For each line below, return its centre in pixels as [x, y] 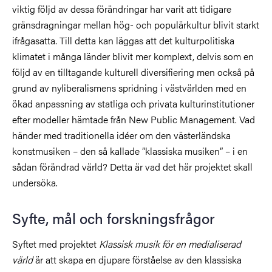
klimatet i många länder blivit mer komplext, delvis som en [133, 56]
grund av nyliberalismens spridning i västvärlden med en [129, 88]
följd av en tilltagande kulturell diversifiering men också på [133, 72]
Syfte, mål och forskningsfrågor [114, 218]
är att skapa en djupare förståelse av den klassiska [137, 260]
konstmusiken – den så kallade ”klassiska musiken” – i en [130, 151]
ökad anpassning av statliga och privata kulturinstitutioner [133, 104]
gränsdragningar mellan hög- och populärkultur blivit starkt [136, 25]
